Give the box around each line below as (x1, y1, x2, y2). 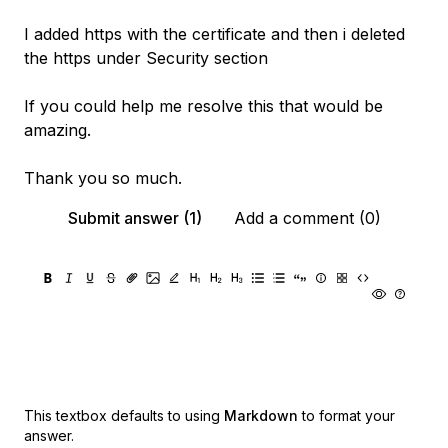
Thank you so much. (24, 168, 182, 188)
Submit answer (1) (67, 208, 202, 228)
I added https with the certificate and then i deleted (24, 24, 405, 44)
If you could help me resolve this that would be (24, 96, 383, 116)
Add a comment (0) (233, 208, 381, 228)
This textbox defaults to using (24, 407, 220, 424)
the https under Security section (24, 48, 268, 68)
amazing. (24, 120, 91, 140)
